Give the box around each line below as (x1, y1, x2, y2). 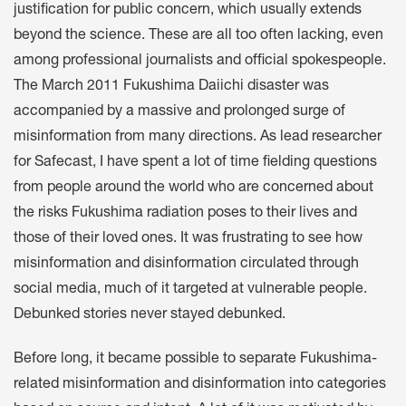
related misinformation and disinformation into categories (14, 377, 386, 392)
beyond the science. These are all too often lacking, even (14, 29, 383, 44)
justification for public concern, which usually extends (14, 4, 362, 19)
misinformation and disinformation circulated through (14, 257, 359, 273)
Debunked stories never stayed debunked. (14, 308, 285, 324)
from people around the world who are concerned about (14, 181, 373, 197)
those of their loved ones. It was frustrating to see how (14, 232, 362, 247)
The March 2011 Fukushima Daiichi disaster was (14, 80, 329, 95)
